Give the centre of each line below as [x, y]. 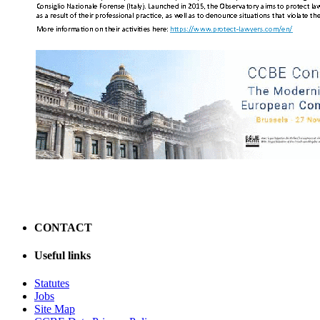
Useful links [62, 255]
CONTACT [63, 227]
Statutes [52, 284]
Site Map [55, 309]
